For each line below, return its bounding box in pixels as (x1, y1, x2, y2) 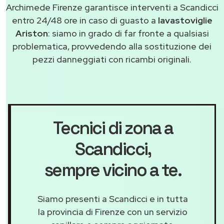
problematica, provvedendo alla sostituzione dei (12, 40, 211, 52)
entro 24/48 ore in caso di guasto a (11, 14, 158, 26)
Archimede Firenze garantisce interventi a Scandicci (5, 1, 218, 13)
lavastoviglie (157, 14, 212, 26)
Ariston (15, 27, 48, 39)
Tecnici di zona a (52, 117, 173, 139)
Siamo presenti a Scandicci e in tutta (37, 193, 188, 205)
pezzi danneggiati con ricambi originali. (32, 53, 191, 65)
